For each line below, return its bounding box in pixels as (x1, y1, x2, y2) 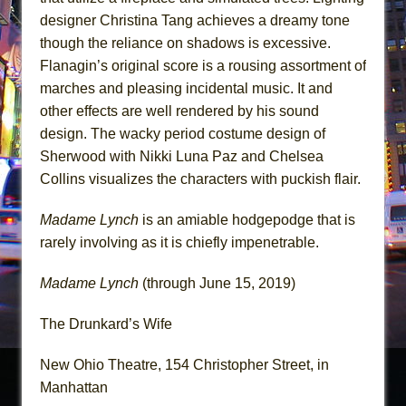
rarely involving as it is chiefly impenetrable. (40, 235, 319, 251)
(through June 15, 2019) (139, 275, 295, 292)
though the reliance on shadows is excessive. (40, 35, 331, 52)
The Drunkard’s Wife (40, 316, 172, 333)
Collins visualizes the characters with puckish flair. (40, 171, 361, 188)
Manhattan (40, 380, 108, 396)
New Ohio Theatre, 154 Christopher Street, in (40, 357, 329, 373)
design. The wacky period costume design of (40, 126, 325, 142)
